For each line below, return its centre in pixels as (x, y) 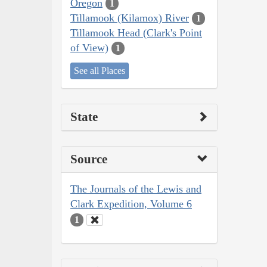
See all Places (100, 71)
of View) (89, 47)
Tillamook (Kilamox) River (130, 18)
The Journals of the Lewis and (136, 189)
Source (89, 159)
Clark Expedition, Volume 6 (131, 204)
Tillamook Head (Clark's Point (136, 32)
